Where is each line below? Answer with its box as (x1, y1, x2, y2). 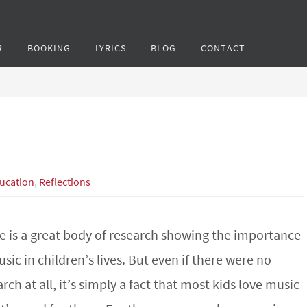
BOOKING (27, 42, 71, 54)
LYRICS (95, 42, 126, 54)
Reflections (39, 175, 91, 188)
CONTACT (201, 42, 245, 54)
